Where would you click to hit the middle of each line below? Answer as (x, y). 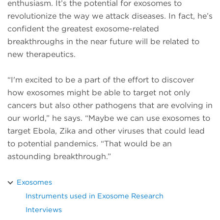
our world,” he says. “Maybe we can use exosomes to (109, 118)
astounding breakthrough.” (59, 156)
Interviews (44, 209)
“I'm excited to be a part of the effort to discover (101, 80)
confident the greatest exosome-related (83, 28)
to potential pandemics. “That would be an (90, 143)
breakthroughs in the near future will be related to (103, 41)
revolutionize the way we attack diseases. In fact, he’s (110, 16)
